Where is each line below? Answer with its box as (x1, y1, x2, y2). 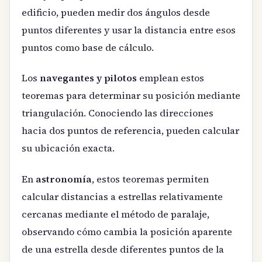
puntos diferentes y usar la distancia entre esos (22, 23, 236, 36)
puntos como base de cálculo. (22, 40, 154, 54)
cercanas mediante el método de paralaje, (22, 207, 209, 220)
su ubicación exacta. (22, 142, 115, 155)
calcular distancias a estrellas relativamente (22, 189, 223, 203)
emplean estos (137, 71, 204, 85)
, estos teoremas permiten (92, 172, 209, 185)
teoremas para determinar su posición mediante (22, 89, 240, 102)
